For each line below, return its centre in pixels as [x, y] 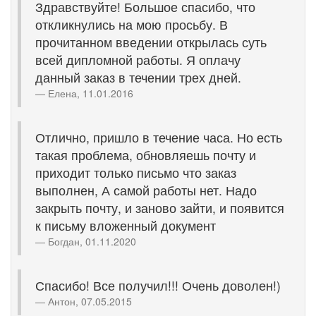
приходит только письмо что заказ [136, 172]
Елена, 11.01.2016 [91, 93]
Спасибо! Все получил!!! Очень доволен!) [158, 285]
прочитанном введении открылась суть [151, 42]
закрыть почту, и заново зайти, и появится [160, 208]
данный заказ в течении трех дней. [138, 77]
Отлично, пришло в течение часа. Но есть [159, 137]
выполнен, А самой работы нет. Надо [146, 190]
